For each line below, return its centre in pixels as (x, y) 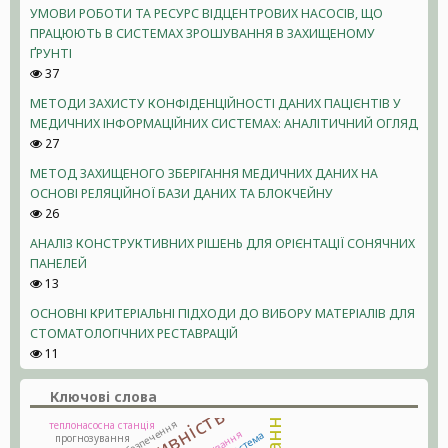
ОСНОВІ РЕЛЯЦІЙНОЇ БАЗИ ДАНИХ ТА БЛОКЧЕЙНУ (181, 193)
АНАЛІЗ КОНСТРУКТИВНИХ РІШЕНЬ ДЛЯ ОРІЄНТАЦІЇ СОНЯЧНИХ (222, 243)
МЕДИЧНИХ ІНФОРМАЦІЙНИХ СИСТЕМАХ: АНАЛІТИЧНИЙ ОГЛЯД (224, 123)
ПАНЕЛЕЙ (58, 263)
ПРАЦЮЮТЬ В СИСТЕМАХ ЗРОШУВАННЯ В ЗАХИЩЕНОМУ (202, 33)
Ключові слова (103, 397)
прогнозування (92, 438)
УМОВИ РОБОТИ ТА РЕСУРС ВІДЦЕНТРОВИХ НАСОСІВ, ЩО (206, 13)
